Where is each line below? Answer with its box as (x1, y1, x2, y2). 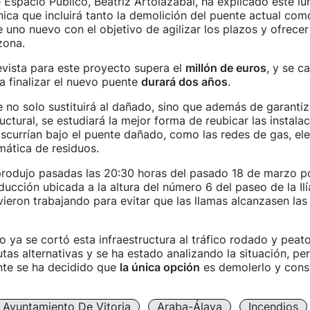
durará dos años (140, 75, 228, 89)
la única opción (119, 260, 200, 274)
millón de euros (185, 61, 266, 75)
